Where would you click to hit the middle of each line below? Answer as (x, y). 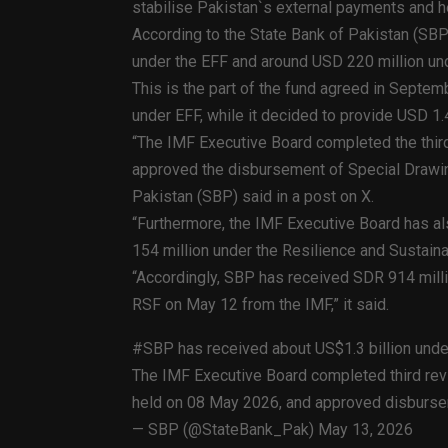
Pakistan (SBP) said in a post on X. (253, 196)
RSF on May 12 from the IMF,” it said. (260, 304)
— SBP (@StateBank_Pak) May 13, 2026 (272, 429)
